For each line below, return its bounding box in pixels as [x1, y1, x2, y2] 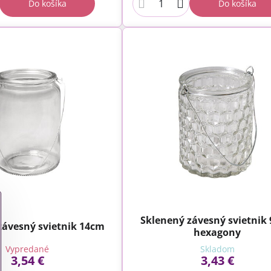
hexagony [194, 226, 241, 240]
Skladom [200, 243, 235, 255]
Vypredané [5, 243, 50, 255]
